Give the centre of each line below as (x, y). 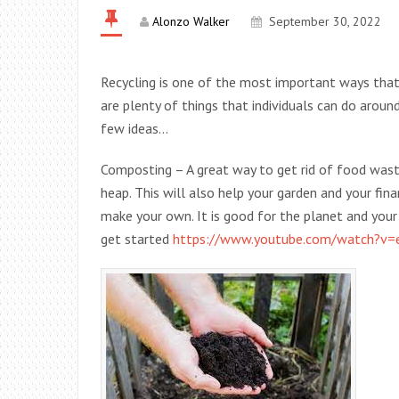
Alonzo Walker (191, 21)
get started (137, 239)
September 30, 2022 (325, 21)
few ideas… (134, 128)
